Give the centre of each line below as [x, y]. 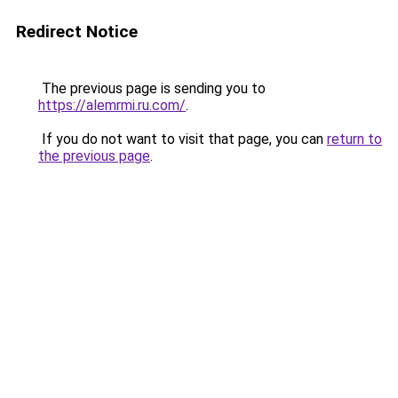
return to [354, 139]
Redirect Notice [77, 32]
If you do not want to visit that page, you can [183, 139]
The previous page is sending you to [152, 88]
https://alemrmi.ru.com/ [112, 105]
